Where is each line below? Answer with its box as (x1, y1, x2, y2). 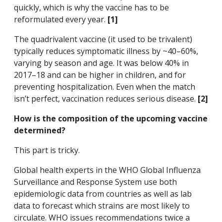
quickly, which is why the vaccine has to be (14, 2, 169, 13)
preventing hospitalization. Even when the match (14, 81, 195, 93)
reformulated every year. (14, 14, 106, 25)
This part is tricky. (14, 145, 80, 156)
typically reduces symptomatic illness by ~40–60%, (14, 46, 198, 57)
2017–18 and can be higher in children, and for (14, 69, 186, 81)
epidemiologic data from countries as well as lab (14, 188, 192, 200)
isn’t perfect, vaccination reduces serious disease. (14, 93, 198, 105)
